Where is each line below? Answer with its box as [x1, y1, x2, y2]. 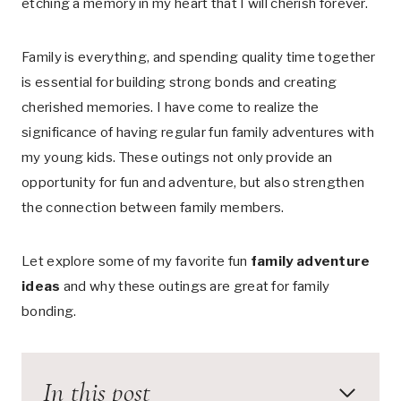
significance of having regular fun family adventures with [21, 124, 375, 141]
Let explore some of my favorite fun [21, 253, 251, 269]
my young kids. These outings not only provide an [21, 149, 333, 166]
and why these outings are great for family [60, 278, 330, 294]
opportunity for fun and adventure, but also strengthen [21, 175, 365, 191]
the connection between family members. [21, 200, 285, 216]
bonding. [21, 303, 77, 320]
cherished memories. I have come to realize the [21, 99, 320, 115]
